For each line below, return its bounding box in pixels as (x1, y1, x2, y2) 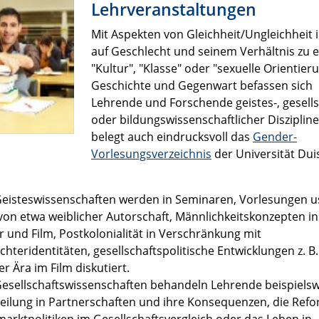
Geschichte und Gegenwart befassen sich (91, 77, 313, 93)
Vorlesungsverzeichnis (91, 145, 211, 162)
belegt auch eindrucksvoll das (91, 128, 253, 145)
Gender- (253, 128, 297, 145)
